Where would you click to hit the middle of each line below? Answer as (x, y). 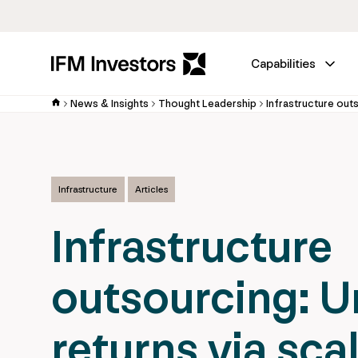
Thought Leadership (207, 103)
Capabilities (283, 64)
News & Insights (109, 103)
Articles (151, 189)
